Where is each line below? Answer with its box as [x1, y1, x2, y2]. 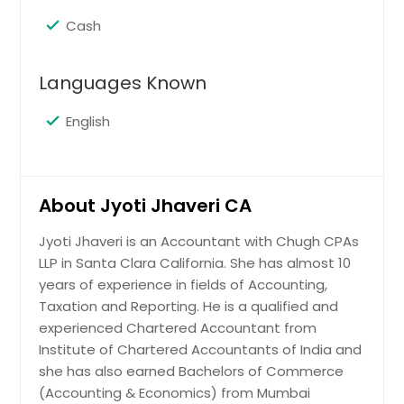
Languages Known [39, 69, 207, 96]
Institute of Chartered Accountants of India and [39, 339, 363, 359]
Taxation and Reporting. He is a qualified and [39, 296, 339, 316]
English [66, 111, 111, 131]
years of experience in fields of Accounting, [39, 274, 328, 294]
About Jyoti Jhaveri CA [39, 192, 252, 218]
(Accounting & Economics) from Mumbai [39, 382, 311, 402]
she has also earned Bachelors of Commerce [39, 361, 344, 381]
